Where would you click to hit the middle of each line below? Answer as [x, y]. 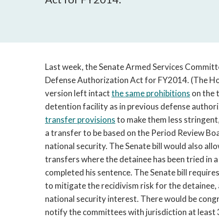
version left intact [78, 93]
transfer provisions [80, 120]
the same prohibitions [151, 93]
